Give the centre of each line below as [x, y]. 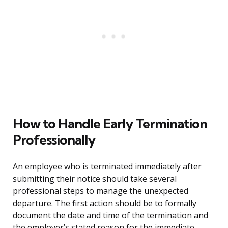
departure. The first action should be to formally [105, 203]
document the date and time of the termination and [110, 216]
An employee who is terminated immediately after [107, 167]
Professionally [54, 140]
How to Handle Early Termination [110, 124]
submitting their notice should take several [95, 179]
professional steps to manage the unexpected [101, 191]
